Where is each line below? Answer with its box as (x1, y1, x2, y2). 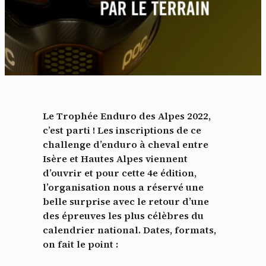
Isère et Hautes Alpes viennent (43, 152, 188, 166)
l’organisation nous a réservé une (43, 180, 204, 194)
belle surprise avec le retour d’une (43, 195, 209, 208)
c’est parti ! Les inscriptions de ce (43, 123, 201, 137)
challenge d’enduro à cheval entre (43, 138, 208, 151)
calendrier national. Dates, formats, (43, 223, 216, 237)
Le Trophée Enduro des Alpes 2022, (43, 109, 211, 123)
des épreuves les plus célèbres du (43, 209, 204, 223)
